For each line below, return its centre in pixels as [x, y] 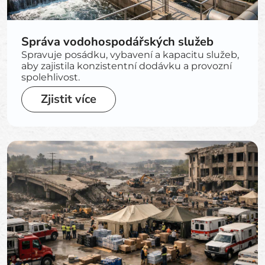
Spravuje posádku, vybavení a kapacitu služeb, [130, 55]
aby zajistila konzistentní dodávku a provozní [127, 66]
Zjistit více [69, 99]
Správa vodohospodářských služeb [117, 42]
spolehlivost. [51, 77]
